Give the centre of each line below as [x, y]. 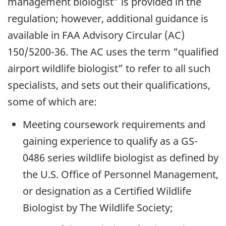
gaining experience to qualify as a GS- [110, 141]
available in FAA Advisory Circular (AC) [96, 35]
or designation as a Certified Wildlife [107, 191]
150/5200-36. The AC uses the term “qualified [113, 52]
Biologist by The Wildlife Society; [98, 207]
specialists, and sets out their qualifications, [109, 85]
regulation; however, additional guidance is [108, 19]
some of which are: [52, 102]
